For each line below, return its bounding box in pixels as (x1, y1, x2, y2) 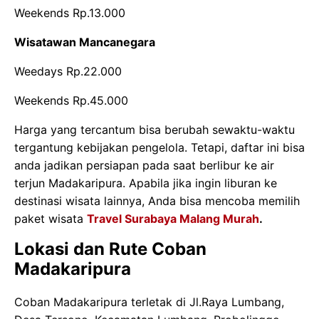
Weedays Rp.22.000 (14, 63, 122, 78)
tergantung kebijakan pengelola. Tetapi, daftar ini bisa (14, 140, 305, 155)
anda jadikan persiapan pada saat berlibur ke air (14, 157, 274, 172)
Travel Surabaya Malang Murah (87, 211, 259, 226)
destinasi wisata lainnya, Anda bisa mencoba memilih (14, 193, 300, 208)
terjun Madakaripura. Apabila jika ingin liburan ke (14, 175, 277, 190)
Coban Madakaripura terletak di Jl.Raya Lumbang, (14, 294, 284, 309)
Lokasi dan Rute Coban (14, 238, 206, 259)
